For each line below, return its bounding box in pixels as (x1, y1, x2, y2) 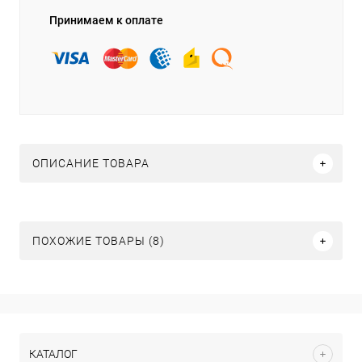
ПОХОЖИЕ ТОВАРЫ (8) (32, 234, 165, 248)
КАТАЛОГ (29, 347, 78, 360)
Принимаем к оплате (49, 14, 163, 27)
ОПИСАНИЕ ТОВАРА (32, 157, 149, 170)
